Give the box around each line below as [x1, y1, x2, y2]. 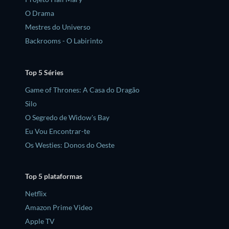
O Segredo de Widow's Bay [25, 112, 109, 122]
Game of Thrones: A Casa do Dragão [25, 85, 140, 94]
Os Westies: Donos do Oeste [25, 140, 114, 149]
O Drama [25, 8, 54, 17]
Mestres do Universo [25, 22, 90, 31]
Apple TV [25, 217, 55, 226]
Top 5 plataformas [25, 172, 82, 181]
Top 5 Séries [25, 67, 63, 77]
